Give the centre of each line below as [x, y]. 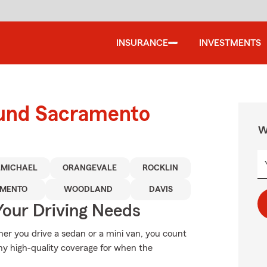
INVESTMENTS [230, 43]
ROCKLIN [160, 168]
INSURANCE [142, 43]
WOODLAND [88, 190]
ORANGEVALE [90, 168]
